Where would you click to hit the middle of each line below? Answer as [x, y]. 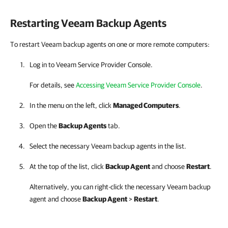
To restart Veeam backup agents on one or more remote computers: [110, 44]
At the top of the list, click [67, 166]
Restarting [36, 23]
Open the [44, 126]
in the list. [171, 146]
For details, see [53, 85]
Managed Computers [146, 105]
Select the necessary [60, 146]
